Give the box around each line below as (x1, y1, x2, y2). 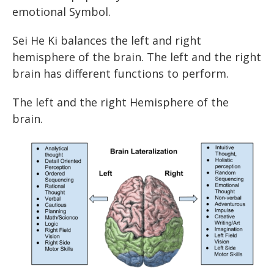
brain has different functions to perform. (12, 65, 229, 81)
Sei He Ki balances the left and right (12, 32, 201, 48)
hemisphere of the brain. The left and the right (12, 49, 261, 64)
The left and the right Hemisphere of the (12, 94, 229, 109)
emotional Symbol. (12, 4, 111, 20)
